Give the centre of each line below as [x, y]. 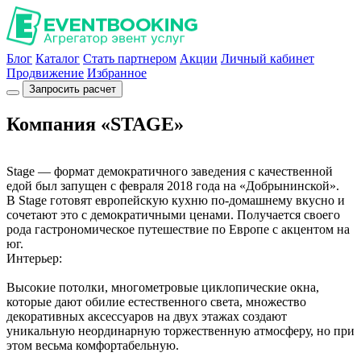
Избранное [117, 73]
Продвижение [45, 73]
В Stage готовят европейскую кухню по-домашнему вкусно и [176, 200]
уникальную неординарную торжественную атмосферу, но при [180, 330]
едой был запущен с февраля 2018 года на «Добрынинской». [173, 185]
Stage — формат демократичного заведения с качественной [170, 171]
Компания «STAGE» [95, 124]
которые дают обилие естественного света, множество [156, 301]
